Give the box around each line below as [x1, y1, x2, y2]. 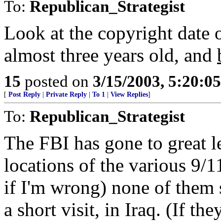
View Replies [110, 91, 148, 98]
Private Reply [46, 91, 87, 98]
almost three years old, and [4, 44, 217, 66]
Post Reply [8, 91, 40, 98]
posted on [21, 72, 93, 90]
